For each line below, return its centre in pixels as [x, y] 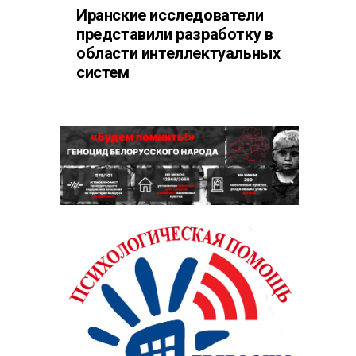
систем [103, 72]
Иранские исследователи [170, 15]
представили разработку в [175, 34]
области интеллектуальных [178, 53]
